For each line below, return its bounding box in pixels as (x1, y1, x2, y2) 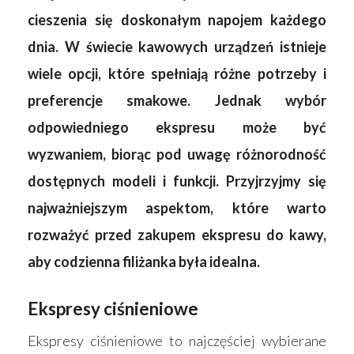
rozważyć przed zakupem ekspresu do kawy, (28, 225, 326, 243)
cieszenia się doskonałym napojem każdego (28, 10, 326, 28)
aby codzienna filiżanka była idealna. (28, 252, 260, 270)
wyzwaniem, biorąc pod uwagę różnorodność (28, 145, 326, 163)
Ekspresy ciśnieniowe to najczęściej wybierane (28, 331, 326, 349)
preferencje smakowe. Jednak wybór (28, 91, 326, 109)
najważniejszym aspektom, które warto (28, 198, 326, 217)
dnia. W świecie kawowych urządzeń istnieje (28, 37, 326, 55)
